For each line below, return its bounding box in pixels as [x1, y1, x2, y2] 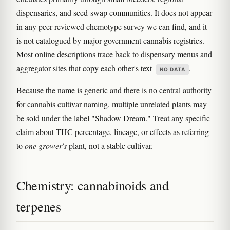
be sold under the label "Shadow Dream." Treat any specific [16, 112, 210, 123]
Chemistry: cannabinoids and [16, 177, 169, 194]
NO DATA [160, 66, 185, 72]
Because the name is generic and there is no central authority [16, 85, 212, 95]
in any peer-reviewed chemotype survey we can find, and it [16, 21, 207, 32]
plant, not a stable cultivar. [67, 140, 153, 151]
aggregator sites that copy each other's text [16, 63, 154, 73]
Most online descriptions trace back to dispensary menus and [16, 49, 212, 60]
